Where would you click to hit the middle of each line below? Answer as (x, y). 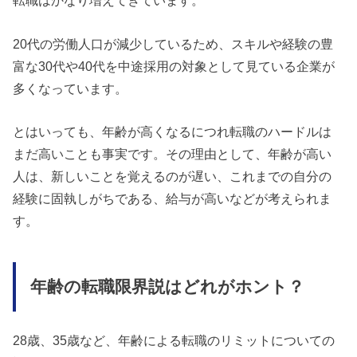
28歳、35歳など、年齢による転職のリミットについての (174, 340)
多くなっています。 (71, 88)
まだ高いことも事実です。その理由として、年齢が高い (173, 153)
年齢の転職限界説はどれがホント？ (167, 287)
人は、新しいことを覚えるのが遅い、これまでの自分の (173, 176)
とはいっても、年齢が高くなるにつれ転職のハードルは (173, 131)
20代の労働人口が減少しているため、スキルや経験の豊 (173, 43)
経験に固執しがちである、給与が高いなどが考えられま (173, 198)
